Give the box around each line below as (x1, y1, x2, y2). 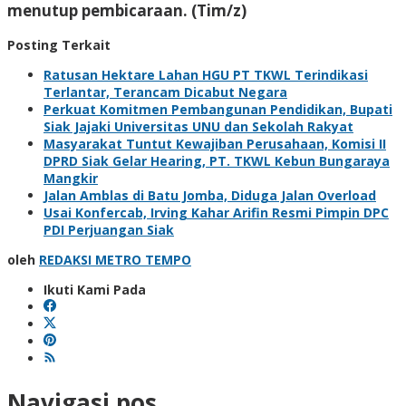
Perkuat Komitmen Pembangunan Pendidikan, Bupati (43, 100, 392, 118)
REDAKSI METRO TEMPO (39, 250, 191, 268)
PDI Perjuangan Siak (43, 220, 174, 238)
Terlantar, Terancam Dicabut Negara (43, 82, 287, 101)
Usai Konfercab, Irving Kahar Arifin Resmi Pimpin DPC (43, 203, 389, 221)
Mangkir (43, 169, 98, 187)
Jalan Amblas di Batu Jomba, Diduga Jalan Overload (43, 186, 376, 204)
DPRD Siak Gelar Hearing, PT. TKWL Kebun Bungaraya (43, 151, 390, 169)
